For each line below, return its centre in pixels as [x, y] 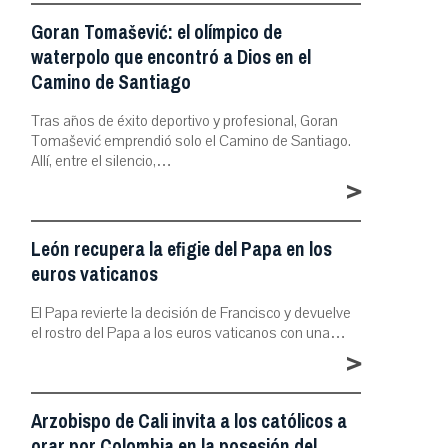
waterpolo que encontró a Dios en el [171, 57]
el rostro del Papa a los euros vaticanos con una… [188, 332]
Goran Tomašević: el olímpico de [156, 32]
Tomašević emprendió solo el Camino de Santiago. [191, 140]
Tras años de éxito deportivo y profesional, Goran [184, 120]
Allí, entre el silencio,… [101, 160]
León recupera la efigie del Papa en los [181, 249]
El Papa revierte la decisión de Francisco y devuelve [191, 312]
